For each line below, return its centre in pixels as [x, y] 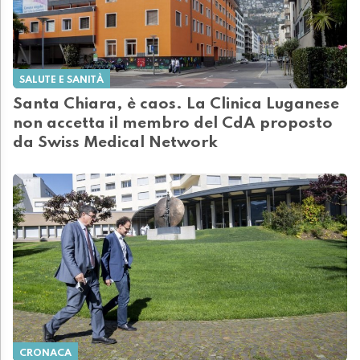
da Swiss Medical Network [115, 143]
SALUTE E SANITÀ [61, 80]
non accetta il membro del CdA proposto [173, 124]
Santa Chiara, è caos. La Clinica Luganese [176, 105]
